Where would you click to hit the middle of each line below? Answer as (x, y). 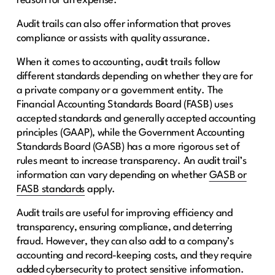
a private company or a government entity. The (120, 90)
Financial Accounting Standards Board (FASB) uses (125, 104)
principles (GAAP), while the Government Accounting (130, 133)
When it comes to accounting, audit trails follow (118, 62)
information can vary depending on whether (113, 175)
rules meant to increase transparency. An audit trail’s (131, 161)
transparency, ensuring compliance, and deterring (124, 227)
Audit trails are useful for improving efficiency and (124, 213)
